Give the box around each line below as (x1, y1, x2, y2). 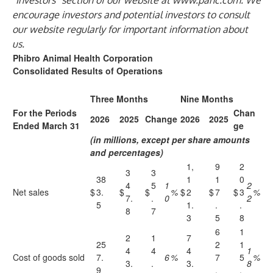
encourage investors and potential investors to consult (12, 9, 250, 21)
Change (145, 113, 177, 125)
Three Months (90, 93, 148, 105)
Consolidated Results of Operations (13, 65, 163, 77)
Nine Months (180, 93, 233, 105)
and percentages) (90, 146, 163, 158)
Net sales (13, 186, 49, 198)
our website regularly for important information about (12, 23, 248, 35)
